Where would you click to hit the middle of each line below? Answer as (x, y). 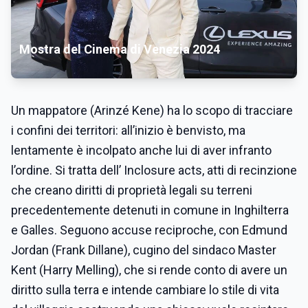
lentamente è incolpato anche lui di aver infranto (141, 150)
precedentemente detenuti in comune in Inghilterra (150, 210)
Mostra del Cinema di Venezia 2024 (120, 49)
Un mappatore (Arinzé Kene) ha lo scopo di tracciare (152, 110)
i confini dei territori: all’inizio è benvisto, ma (128, 130)
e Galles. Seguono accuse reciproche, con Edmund (149, 230)
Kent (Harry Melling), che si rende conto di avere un (149, 270)
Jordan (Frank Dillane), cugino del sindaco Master (144, 250)
